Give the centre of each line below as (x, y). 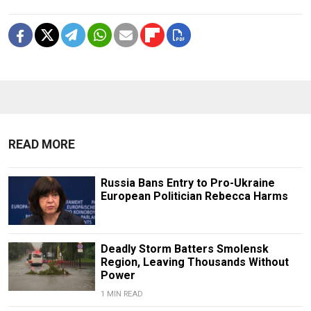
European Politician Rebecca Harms (194, 196)
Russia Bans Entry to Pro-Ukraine (187, 183)
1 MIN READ (121, 294)
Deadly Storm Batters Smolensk (184, 249)
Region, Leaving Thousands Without (194, 262)
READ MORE (42, 144)
